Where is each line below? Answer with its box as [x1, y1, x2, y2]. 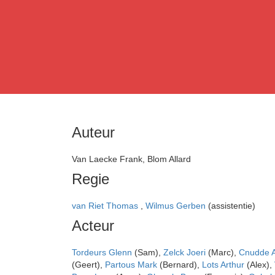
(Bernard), [157, 259, 202, 269]
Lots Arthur [202, 259, 244, 269]
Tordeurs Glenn [72, 247, 132, 257]
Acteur [72, 217, 114, 234]
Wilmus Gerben [145, 200, 206, 211]
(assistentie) [206, 200, 255, 211]
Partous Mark [105, 259, 157, 269]
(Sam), [132, 247, 163, 257]
